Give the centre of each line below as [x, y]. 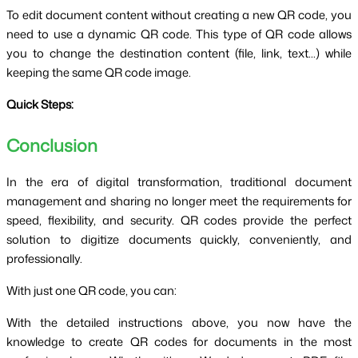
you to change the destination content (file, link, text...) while [179, 54]
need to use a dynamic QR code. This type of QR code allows [179, 34]
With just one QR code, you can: [91, 290]
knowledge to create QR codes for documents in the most [179, 341]
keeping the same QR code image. [99, 73]
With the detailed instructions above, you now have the [179, 322]
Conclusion [52, 145]
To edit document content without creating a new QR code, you [179, 15]
